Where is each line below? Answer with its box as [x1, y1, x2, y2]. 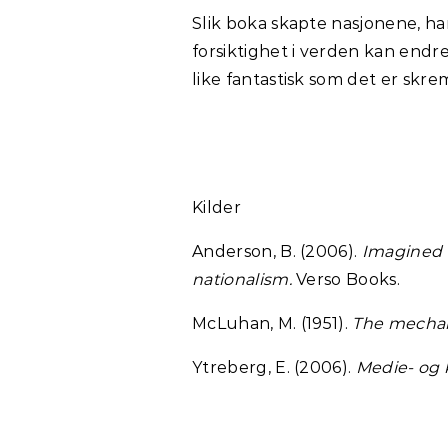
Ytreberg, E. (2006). [192, 357, 356, 377]
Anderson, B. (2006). [192, 241, 362, 261]
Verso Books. [296, 269, 401, 289]
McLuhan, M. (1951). [192, 313, 353, 333]
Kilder [192, 197, 241, 217]
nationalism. [192, 269, 297, 289]
